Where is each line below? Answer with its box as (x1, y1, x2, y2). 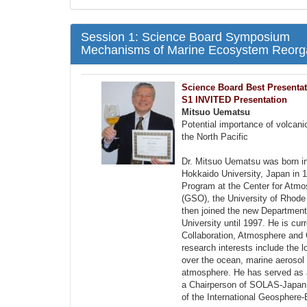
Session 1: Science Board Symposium (81, 30, 290, 44)
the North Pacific (182, 132, 248, 142)
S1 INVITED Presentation (182, 95, 287, 105)
